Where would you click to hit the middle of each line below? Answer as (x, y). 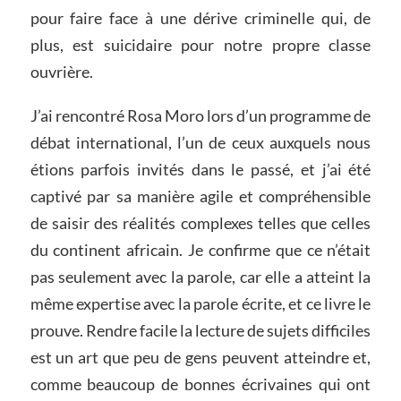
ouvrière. (61, 71)
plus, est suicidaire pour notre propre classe (200, 44)
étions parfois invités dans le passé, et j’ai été (200, 170)
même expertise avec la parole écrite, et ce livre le (200, 304)
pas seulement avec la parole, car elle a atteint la (200, 277)
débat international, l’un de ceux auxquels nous (200, 143)
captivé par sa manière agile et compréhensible (200, 196)
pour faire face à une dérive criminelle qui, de (200, 17)
